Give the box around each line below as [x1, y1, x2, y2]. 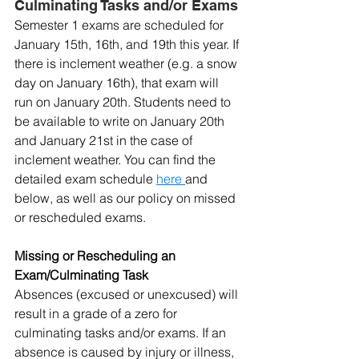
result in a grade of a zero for [14, 305, 180, 322]
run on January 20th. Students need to [14, 94, 234, 111]
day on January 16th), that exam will [14, 75, 222, 91]
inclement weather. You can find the [14, 151, 219, 168]
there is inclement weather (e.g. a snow [14, 55, 240, 72]
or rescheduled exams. [14, 209, 146, 226]
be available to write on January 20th [14, 113, 228, 130]
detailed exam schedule [14, 171, 156, 188]
